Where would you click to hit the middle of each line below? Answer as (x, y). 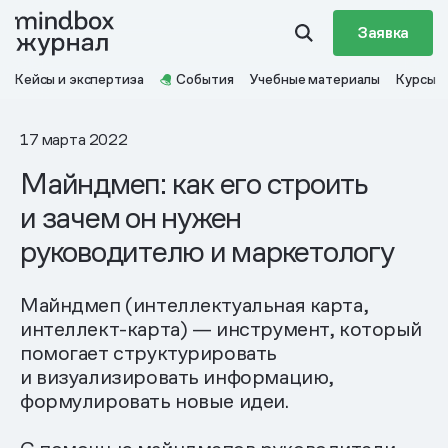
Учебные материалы (315, 79)
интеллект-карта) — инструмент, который (221, 329)
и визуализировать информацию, (177, 377)
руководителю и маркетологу (207, 251)
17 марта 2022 (74, 139)
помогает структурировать (148, 353)
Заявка (382, 32)
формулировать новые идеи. (154, 401)
